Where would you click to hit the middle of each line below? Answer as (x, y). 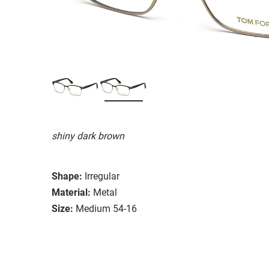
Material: (71, 192)
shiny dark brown (88, 136)
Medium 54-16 (106, 208)
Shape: (67, 176)
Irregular (102, 176)
